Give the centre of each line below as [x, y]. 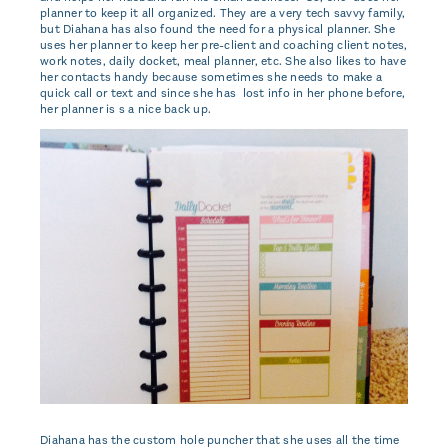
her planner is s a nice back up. [125, 108]
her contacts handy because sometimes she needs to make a [211, 76]
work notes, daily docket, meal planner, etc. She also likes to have [223, 60]
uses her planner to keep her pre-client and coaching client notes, [224, 44]
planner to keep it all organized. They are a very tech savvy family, [222, 12]
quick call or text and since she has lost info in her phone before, [222, 92]
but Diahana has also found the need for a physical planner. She [217, 28]
